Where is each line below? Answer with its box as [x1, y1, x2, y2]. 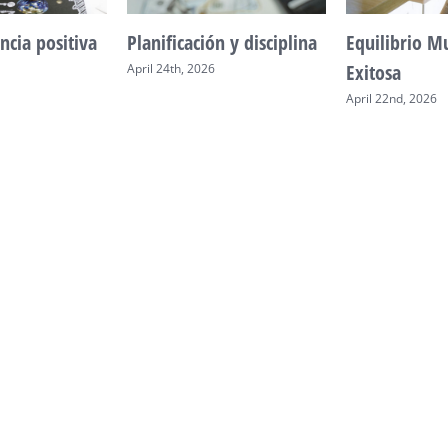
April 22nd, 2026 [346, 90, 438, 108]
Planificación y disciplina [126, 28, 317, 56]
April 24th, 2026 [126, 60, 215, 78]
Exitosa [346, 58, 402, 86]
